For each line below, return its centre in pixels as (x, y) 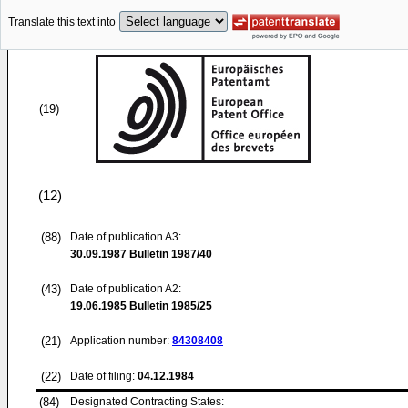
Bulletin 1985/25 (169, 306)
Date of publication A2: (126, 289)
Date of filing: (102, 376)
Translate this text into (62, 22)
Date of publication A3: (126, 237)
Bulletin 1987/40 (169, 254)
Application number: (121, 341)
